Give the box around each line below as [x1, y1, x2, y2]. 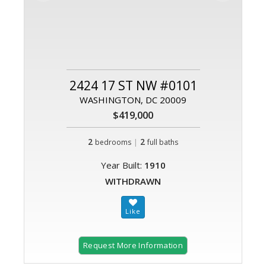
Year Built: [100, 159, 144, 172]
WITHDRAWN [105, 175, 161, 188]
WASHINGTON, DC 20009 [80, 94, 186, 106]
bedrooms [95, 137, 131, 148]
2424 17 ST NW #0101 [69, 77, 197, 94]
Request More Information [83, 240, 183, 251]
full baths [147, 137, 178, 148]
